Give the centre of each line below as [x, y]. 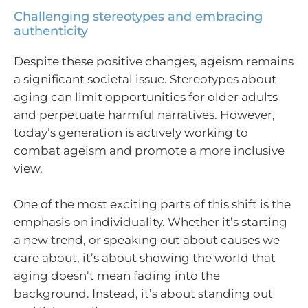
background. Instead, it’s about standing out [143, 293]
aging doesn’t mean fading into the [117, 275]
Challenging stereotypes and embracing [138, 17]
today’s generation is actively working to [131, 133]
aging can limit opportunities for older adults [146, 97]
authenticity [51, 31]
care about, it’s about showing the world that [145, 257]
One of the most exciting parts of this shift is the [152, 204]
